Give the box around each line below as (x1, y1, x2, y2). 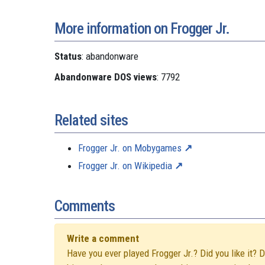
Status (54, 50, 82, 62)
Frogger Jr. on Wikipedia (78, 159, 172, 172)
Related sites (54, 111, 128, 129)
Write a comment (67, 232, 139, 244)
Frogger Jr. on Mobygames (78, 141, 182, 154)
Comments (54, 196, 115, 215)
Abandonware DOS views (54, 70, 157, 83)
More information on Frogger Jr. (54, 19, 230, 37)
